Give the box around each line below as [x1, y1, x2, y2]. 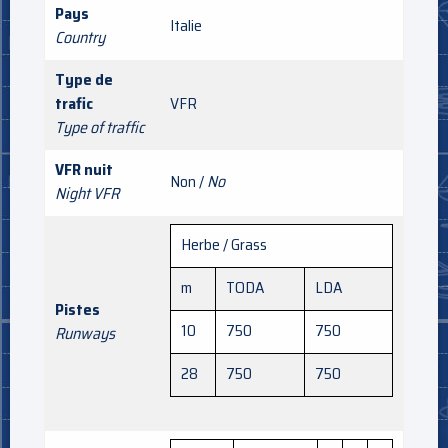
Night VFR [55, 180, 119, 206]
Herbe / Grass [181, 231, 267, 257]
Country [55, 24, 105, 50]
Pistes [55, 296, 100, 322]
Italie [170, 12, 202, 38]
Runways [55, 320, 115, 346]
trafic [55, 90, 93, 116]
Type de [55, 66, 113, 92]
